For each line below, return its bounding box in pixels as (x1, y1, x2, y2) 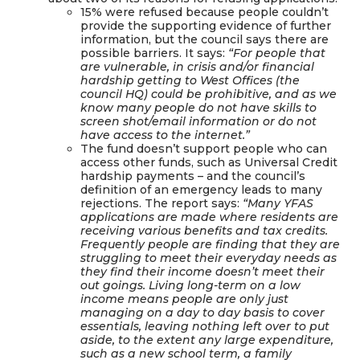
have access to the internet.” (80, 127, 250, 142)
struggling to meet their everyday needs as (80, 250, 337, 265)
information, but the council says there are (80, 31, 329, 47)
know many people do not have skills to (80, 100, 317, 115)
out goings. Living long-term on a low (80, 277, 301, 292)
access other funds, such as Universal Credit (80, 154, 337, 170)
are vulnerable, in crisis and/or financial (80, 59, 314, 74)
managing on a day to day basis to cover (80, 305, 325, 320)
